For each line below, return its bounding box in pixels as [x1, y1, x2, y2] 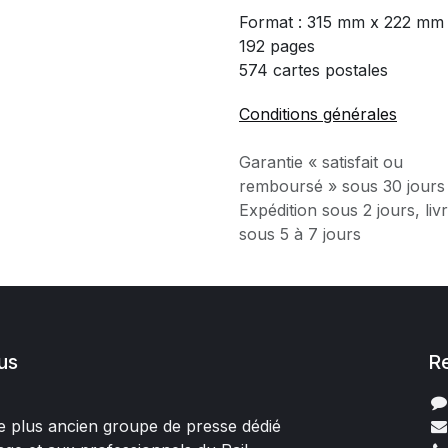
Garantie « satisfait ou [239, 152, 403, 172]
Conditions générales [239, 104, 397, 124]
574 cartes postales [239, 60, 388, 80]
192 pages [239, 36, 315, 56]
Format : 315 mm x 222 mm [239, 12, 444, 32]
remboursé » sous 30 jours [239, 176, 445, 196]
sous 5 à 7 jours [239, 224, 361, 244]
